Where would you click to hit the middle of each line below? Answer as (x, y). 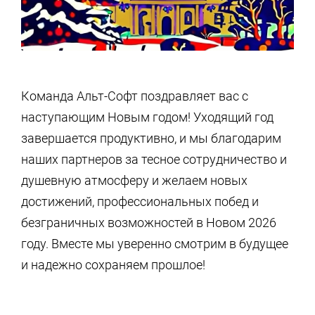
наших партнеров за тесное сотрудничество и (154, 159)
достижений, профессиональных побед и (140, 201)
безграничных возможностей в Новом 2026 (149, 223)
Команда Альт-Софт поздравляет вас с (135, 96)
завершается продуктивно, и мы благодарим (151, 138)
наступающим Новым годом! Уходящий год (147, 117)
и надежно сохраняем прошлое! (113, 265)
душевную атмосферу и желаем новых (134, 180)
